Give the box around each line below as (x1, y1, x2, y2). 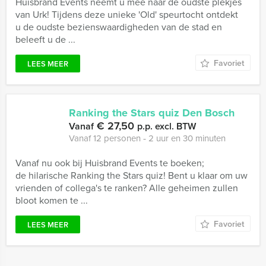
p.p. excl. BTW (137, 119, 196, 133)
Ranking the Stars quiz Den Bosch (69, 105, 235, 121)
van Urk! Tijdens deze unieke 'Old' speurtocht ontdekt (15, 8, 238, 21)
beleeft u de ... (15, 33, 75, 46)
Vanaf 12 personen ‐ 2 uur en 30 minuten (69, 132, 226, 144)
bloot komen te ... (15, 194, 88, 207)
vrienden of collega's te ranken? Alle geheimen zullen (15, 181, 238, 194)
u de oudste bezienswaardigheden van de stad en (15, 20, 222, 33)
